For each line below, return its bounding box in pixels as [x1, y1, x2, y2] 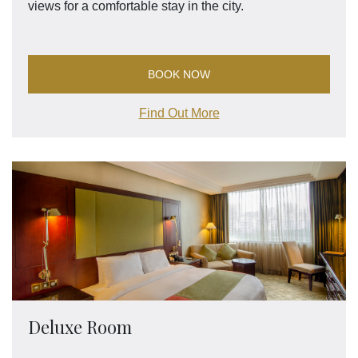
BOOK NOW [148, 68, 210, 82]
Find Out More [138, 106, 220, 121]
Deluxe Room [28, 315, 132, 340]
